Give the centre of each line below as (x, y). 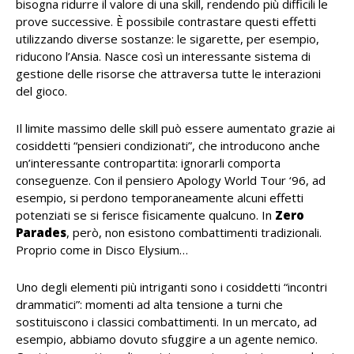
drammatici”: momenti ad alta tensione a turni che (149, 305)
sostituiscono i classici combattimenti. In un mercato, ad (166, 322)
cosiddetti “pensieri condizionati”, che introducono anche (168, 146)
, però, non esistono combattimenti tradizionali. (194, 233)
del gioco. (41, 91)
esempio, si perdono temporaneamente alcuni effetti (160, 198)
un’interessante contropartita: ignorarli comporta (148, 163)
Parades (41, 233)
